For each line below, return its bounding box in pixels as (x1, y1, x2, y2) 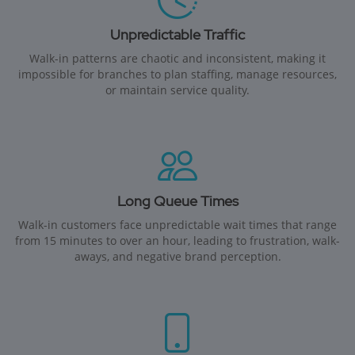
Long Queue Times (116, 192, 239, 211)
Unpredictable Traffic (110, 25, 245, 44)
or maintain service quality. (105, 82, 250, 98)
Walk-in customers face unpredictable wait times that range (18, 217, 337, 233)
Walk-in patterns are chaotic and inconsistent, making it (29, 51, 326, 67)
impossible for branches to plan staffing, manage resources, (18, 67, 337, 82)
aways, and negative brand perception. (74, 249, 281, 265)
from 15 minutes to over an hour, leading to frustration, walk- (15, 233, 340, 249)
